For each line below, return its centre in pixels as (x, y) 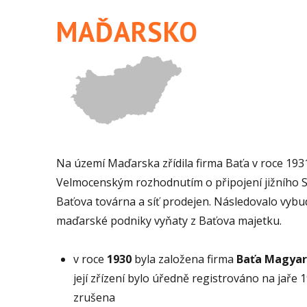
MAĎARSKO (127, 32)
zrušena (94, 297)
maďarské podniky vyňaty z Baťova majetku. (169, 221)
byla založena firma (184, 259)
